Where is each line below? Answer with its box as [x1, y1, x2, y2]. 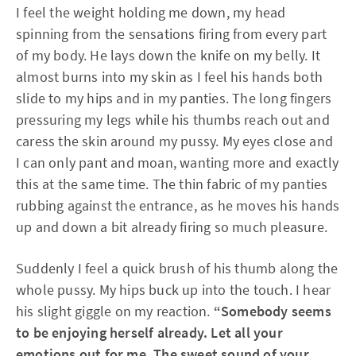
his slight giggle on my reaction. [16, 302, 214, 320]
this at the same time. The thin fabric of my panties [16, 175, 328, 193]
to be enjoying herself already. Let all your [16, 323, 283, 342]
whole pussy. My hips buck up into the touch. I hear [16, 281, 331, 299]
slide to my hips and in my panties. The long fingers [16, 89, 332, 107]
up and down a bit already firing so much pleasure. [16, 218, 328, 236]
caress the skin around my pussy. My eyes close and [16, 132, 334, 150]
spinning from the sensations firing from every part [16, 25, 327, 43]
